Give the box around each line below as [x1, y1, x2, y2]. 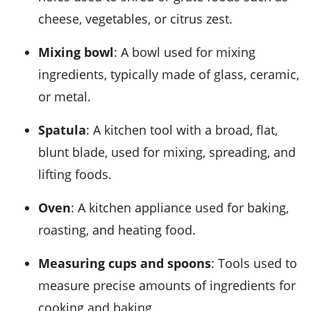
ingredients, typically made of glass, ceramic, [38, 66, 299, 83]
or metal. [38, 88, 91, 106]
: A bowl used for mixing [114, 44, 255, 61]
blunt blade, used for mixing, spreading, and [38, 144, 296, 161]
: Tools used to [211, 255, 297, 272]
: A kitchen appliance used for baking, [71, 199, 289, 217]
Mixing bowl [50, 44, 114, 61]
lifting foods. [38, 166, 112, 183]
